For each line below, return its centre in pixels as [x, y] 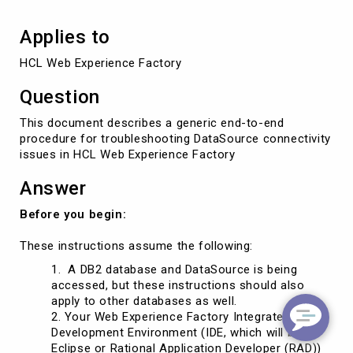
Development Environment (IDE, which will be [176, 332]
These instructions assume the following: [136, 245]
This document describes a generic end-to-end [152, 123]
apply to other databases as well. [144, 301]
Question [60, 97]
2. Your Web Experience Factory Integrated [171, 316]
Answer [53, 188]
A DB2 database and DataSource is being [181, 269]
